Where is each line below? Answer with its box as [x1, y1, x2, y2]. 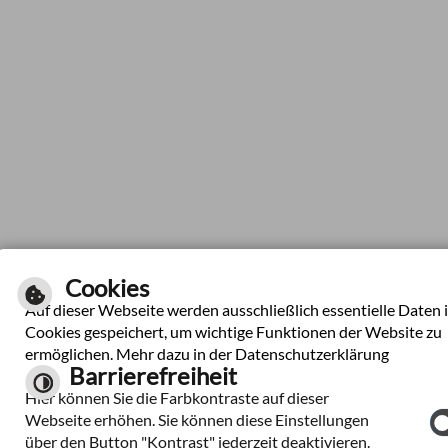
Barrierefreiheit [68, 361, 237, 390]
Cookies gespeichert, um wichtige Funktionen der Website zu [24, 322, 442, 341]
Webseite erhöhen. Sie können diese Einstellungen [24, 410, 369, 429]
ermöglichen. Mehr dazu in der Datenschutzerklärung [24, 344, 389, 363]
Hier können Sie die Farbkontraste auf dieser [24, 388, 329, 407]
